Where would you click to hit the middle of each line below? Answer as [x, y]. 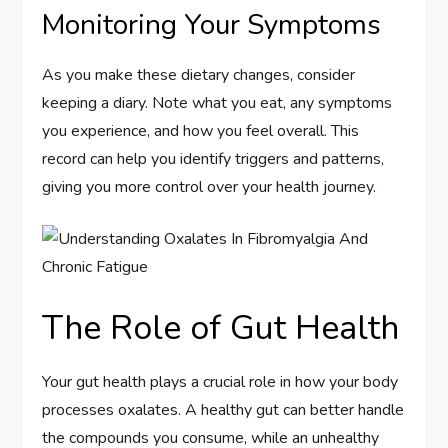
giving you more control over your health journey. [209, 186]
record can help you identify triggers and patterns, [213, 158]
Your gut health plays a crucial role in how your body [220, 381]
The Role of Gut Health [221, 327]
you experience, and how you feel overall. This [201, 130]
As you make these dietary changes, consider [199, 74]
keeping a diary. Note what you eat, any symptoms [217, 102]
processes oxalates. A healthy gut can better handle [223, 409]
